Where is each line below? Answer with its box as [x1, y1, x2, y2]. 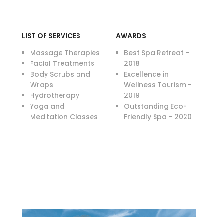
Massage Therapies [30, 48, 100, 58]
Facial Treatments [30, 59, 94, 68]
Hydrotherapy [30, 91, 79, 100]
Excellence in [124, 69, 169, 79]
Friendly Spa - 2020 [124, 112, 192, 122]
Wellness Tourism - [124, 80, 192, 90]
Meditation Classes [30, 112, 98, 122]
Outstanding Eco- [124, 101, 187, 111]
